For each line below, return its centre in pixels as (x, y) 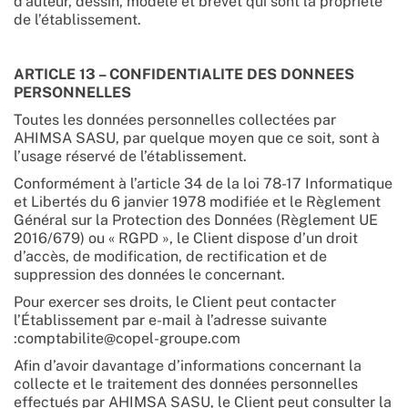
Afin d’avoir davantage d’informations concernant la (188, 366)
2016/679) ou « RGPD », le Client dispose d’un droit (186, 238)
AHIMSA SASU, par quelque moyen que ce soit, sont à (197, 138)
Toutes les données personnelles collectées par (175, 120)
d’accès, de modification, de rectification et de (170, 256)
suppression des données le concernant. (149, 275)
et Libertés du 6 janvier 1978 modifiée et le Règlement (197, 202)
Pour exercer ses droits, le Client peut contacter (175, 302)
